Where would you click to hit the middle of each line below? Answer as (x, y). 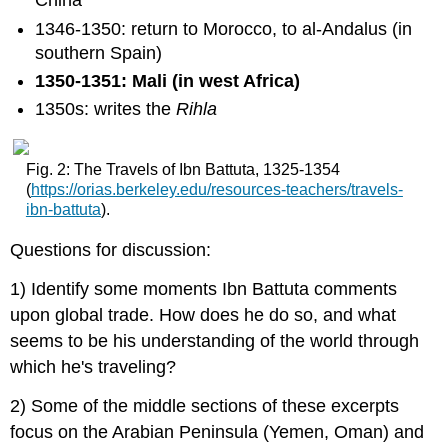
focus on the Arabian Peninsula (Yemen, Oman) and (217, 431)
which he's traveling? (93, 367)
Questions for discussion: (111, 250)
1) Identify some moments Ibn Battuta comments (204, 289)
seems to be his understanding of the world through (215, 341)
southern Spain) (99, 52)
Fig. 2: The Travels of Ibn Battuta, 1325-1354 (182, 169)
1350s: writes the (106, 109)
